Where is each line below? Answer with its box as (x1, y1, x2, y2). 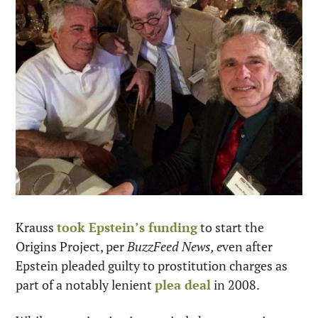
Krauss (16, 218, 57, 236)
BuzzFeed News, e (127, 237, 222, 255)
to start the (197, 218, 264, 236)
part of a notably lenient (16, 275, 155, 293)
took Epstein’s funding (57, 218, 197, 236)
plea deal (155, 275, 211, 293)
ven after (222, 237, 273, 255)
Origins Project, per (16, 237, 127, 255)
